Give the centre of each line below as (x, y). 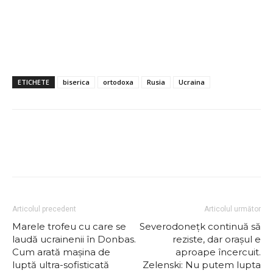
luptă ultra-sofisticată (61, 265)
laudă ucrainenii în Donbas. (74, 239)
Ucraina (192, 82)
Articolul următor (232, 209)
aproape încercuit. (218, 252)
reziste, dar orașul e (217, 239)
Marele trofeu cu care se (69, 226)
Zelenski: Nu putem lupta (202, 265)
